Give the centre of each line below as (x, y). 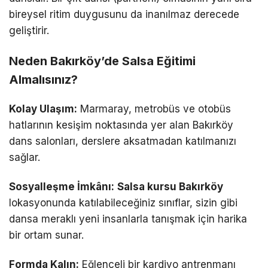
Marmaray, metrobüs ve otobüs (154, 109)
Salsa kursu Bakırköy (170, 187)
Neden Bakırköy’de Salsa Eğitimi (102, 61)
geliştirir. (29, 31)
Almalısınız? (43, 80)
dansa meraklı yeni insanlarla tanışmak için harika (128, 219)
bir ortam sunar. (46, 235)
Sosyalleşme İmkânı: (62, 187)
